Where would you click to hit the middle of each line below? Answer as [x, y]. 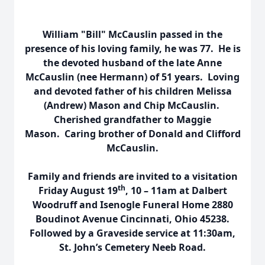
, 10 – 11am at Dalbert [176, 190]
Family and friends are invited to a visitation [132, 176]
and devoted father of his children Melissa [132, 91]
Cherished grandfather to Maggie [132, 119]
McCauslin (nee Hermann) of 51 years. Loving [132, 77]
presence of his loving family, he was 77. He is [132, 49]
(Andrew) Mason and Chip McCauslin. [132, 105]
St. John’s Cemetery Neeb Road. [132, 247]
